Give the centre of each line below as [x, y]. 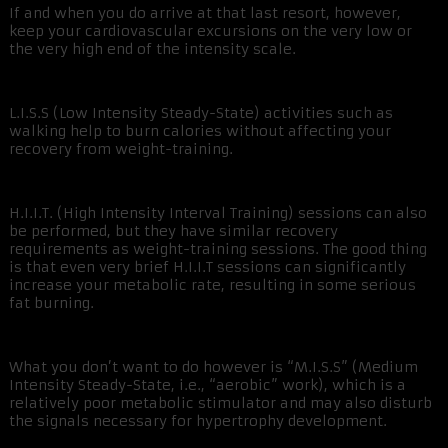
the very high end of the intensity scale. [152, 49]
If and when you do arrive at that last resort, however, [205, 13]
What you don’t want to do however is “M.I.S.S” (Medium [213, 367]
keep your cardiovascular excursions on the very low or [210, 31]
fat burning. [51, 303]
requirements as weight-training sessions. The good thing [218, 249]
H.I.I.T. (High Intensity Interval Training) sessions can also [218, 213]
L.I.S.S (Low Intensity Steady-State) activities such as [201, 113]
